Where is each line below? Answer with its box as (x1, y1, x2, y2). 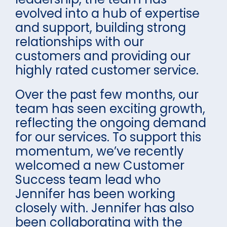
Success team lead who (15, 171, 161, 188)
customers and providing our (15, 48, 191, 64)
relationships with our (15, 33, 144, 50)
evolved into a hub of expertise (15, 5, 200, 22)
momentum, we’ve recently (15, 143, 184, 160)
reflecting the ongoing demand (15, 115, 206, 131)
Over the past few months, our (15, 86, 199, 103)
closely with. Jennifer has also (15, 200, 194, 216)
